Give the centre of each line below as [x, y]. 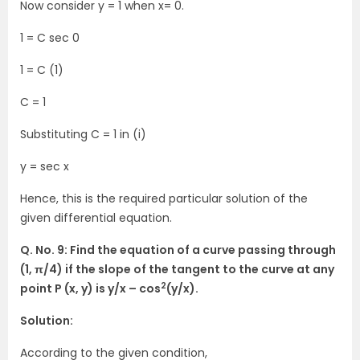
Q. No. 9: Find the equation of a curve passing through [178, 250]
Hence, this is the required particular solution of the [164, 198]
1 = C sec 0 [50, 38]
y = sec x [45, 166]
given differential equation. [96, 218]
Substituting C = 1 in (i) [83, 134]
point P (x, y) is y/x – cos [90, 288]
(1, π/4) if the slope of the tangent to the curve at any [177, 269]
